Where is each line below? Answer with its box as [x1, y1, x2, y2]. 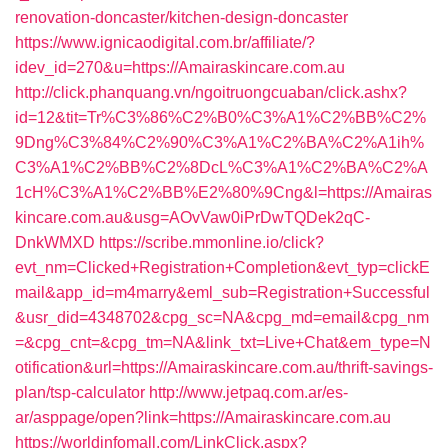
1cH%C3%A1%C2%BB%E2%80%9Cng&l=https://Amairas [15, 184, 432, 201]
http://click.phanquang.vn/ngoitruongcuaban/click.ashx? [15, 84, 407, 101]
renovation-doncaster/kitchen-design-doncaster [15, 9, 348, 26]
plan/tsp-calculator [15, 384, 145, 401]
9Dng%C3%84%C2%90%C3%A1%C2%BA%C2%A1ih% [15, 134, 424, 151]
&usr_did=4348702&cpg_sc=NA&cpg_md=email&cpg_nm [15, 309, 429, 326]
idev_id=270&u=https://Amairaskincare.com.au [15, 59, 345, 76]
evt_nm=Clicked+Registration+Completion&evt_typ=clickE [15, 259, 430, 276]
